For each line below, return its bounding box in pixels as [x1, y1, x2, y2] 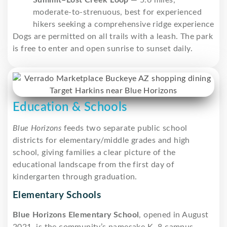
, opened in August [139, 210, 209, 219]
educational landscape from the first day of [13, 160, 175, 169]
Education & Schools [13, 101, 127, 113]
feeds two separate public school [61, 124, 187, 132]
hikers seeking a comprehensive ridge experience [33, 20, 214, 28]
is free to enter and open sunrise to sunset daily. [13, 44, 193, 53]
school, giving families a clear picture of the [13, 148, 176, 157]
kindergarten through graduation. [13, 172, 137, 181]
